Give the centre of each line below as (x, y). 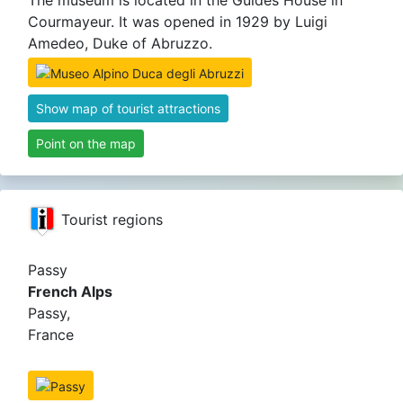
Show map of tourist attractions (128, 108)
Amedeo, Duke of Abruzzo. (120, 44)
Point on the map (86, 143)
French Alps (70, 291)
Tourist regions (110, 219)
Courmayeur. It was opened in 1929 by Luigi (178, 22)
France (51, 334)
